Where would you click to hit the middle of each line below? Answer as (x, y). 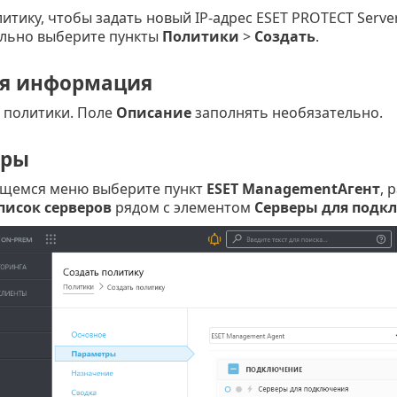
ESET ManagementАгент (293, 189)
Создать (284, 36)
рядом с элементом (183, 208)
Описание (153, 113)
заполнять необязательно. (287, 113)
